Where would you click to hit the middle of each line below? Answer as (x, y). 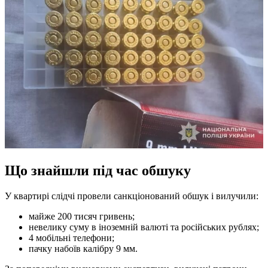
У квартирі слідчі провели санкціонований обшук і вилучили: (132, 196)
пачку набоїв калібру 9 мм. (83, 248)
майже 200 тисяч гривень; (82, 216)
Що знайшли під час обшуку (98, 170)
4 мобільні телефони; (71, 237)
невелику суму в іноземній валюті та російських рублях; (144, 227)
